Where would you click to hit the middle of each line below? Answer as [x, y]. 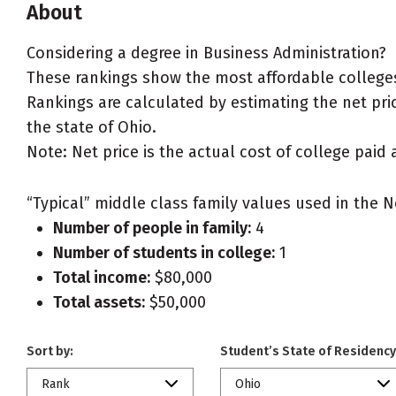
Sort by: [50, 351]
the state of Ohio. [91, 127]
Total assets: [99, 302]
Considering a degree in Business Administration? [206, 53]
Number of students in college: [164, 253]
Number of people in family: [152, 228]
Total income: [102, 278]
